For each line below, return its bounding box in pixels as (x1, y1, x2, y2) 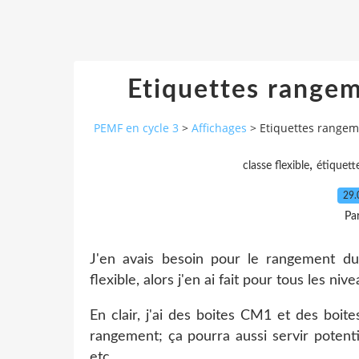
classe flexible (242, 159, 309, 171)
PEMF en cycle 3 (94, 120, 179, 136)
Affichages (192, 120, 247, 136)
